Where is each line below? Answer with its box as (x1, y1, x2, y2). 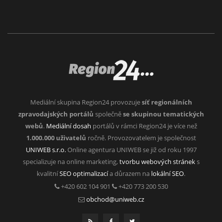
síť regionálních (141, 97, 192, 107)
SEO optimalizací (59, 168, 108, 178)
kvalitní (37, 168, 59, 178)
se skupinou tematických (122, 109, 204, 118)
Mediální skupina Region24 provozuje (30, 97, 142, 107)
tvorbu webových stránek (119, 157, 195, 166)
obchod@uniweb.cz (86, 194, 144, 204)
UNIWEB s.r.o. (25, 145, 66, 154)
